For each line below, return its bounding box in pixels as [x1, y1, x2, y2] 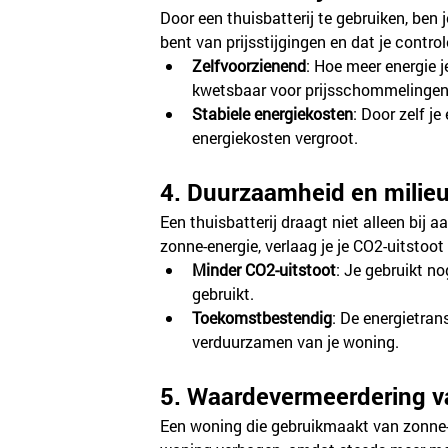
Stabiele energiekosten [192, 102, 354, 124]
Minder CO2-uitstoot [192, 258, 337, 280]
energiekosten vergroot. [192, 126, 359, 148]
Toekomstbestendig [192, 306, 333, 328]
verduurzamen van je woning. [192, 330, 400, 352]
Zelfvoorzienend [192, 54, 307, 76]
